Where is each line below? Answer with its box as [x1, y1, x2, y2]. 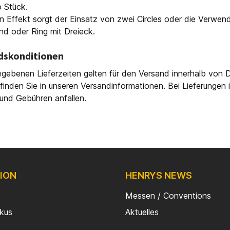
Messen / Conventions [125, 190, 211, 201]
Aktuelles [125, 207, 159, 217]
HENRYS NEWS [125, 170, 192, 181]
